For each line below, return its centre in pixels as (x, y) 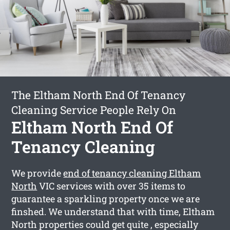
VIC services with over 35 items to (111, 186)
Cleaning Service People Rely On (94, 110)
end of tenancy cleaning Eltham (132, 173)
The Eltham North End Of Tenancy (99, 95)
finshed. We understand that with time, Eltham (113, 211)
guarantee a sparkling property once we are (106, 198)
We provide (37, 173)
